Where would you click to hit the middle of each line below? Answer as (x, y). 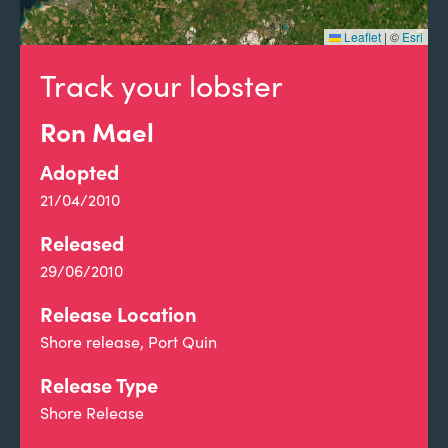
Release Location (118, 313)
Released (82, 242)
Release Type (99, 384)
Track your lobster (161, 85)
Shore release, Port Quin (128, 341)
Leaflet (361, 36)
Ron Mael (97, 131)
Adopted (79, 171)
